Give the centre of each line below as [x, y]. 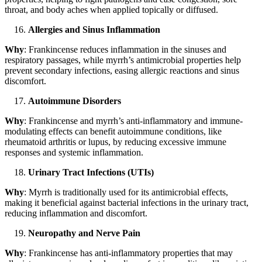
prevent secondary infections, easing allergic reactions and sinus [122, 71]
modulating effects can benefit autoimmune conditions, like [113, 132]
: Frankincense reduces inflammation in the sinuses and [125, 50]
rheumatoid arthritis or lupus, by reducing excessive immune [116, 142]
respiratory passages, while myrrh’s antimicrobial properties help [123, 60]
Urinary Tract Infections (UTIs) [91, 173]
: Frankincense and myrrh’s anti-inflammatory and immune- [133, 121]
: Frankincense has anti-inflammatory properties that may [128, 253]
